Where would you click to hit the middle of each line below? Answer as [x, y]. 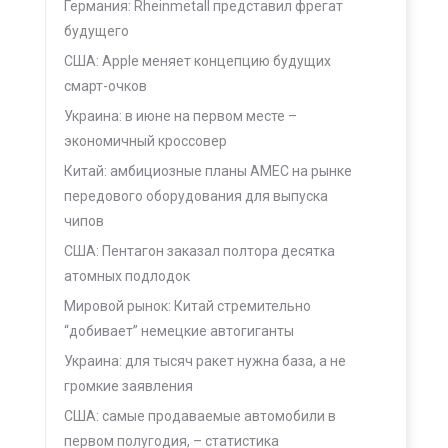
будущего [96, 31]
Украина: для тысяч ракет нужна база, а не [205, 361]
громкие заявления [128, 386]
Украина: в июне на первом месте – [180, 116]
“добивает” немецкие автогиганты [179, 331]
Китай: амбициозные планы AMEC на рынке [208, 171]
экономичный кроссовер [145, 141]
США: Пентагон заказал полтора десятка [199, 251]
